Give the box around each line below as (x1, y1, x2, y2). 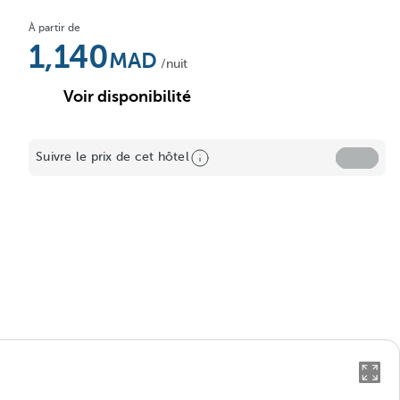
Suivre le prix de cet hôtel (36, 150, 189, 163)
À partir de (29, 21, 80, 34)
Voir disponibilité (62, 87, 191, 105)
